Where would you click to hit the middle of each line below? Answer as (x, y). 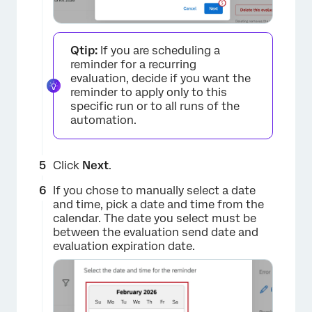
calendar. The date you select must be (155, 219)
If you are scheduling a (159, 51)
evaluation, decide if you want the (161, 79)
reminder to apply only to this (149, 93)
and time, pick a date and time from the (158, 205)
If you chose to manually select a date (154, 191)
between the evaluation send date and (156, 233)
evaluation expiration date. (124, 247)
